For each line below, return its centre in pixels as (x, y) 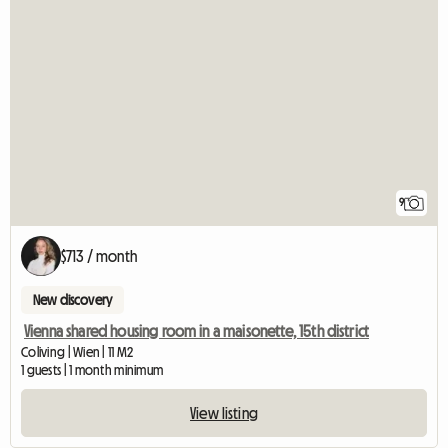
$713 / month (99, 255)
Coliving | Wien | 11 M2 (77, 351)
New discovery (73, 299)
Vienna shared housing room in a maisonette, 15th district (197, 330)
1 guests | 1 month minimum (92, 369)
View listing (224, 412)
